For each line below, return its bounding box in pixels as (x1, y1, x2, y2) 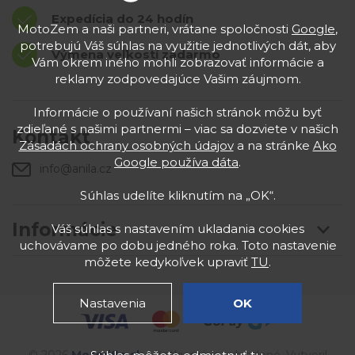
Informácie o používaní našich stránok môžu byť (33, 105, 322, 120)
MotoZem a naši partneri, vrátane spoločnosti (17, 21, 292, 36)
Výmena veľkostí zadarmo (52, 47, 220, 62)
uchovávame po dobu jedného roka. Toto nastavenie (18, 238, 337, 253)
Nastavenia (79, 296, 146, 311)
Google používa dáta (114, 155, 239, 170)
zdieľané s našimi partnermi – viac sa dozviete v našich (17, 121, 338, 136)
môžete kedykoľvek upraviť (84, 254, 251, 269)
